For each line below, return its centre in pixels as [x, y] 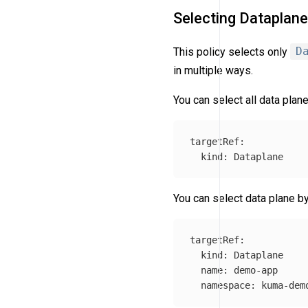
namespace [225, 285]
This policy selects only [232, 52]
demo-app [256, 270]
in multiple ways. [213, 70]
